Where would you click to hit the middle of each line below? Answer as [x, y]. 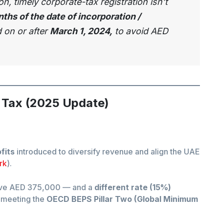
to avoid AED [140, 31]
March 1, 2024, [81, 31]
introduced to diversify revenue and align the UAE [107, 152]
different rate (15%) [133, 187]
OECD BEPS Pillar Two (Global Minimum [122, 199]
